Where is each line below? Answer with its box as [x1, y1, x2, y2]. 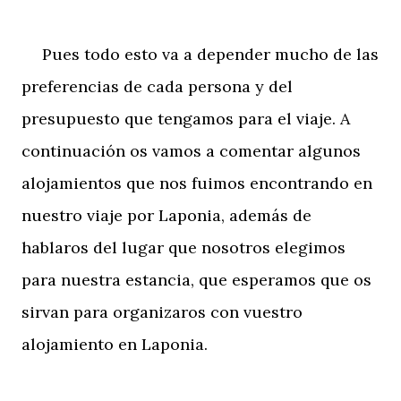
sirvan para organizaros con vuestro [21, 301, 303, 322]
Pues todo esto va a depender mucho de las [21, 43, 379, 64]
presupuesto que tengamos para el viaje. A [21, 107, 350, 129]
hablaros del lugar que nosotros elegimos [21, 236, 346, 258]
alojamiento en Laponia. [21, 333, 208, 354]
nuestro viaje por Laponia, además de [21, 204, 311, 226]
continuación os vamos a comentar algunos [21, 140, 361, 161]
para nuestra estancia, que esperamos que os [21, 269, 371, 290]
